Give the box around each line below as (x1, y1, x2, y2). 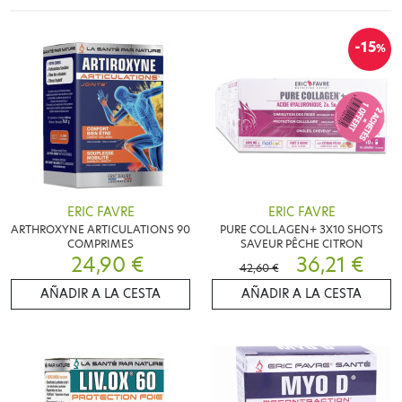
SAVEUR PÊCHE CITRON (240, 235, 363, 251)
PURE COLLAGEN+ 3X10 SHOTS (220, 221, 383, 237)
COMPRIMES (67, 235, 134, 251)
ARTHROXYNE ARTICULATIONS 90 (11, 221, 190, 237)
